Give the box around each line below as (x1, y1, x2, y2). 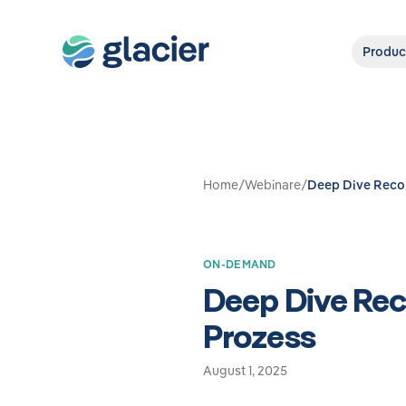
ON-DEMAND (203, 257, 276, 271)
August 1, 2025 (203, 362, 287, 379)
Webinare (245, 177, 301, 193)
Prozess (203, 314, 315, 356)
